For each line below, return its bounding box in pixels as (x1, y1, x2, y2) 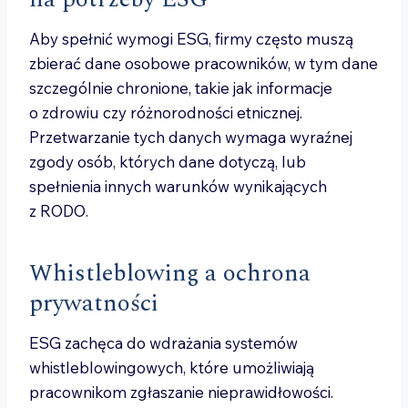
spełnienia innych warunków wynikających (29, 177, 327, 196)
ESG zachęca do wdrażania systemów (29, 333, 298, 352)
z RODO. (29, 201, 88, 220)
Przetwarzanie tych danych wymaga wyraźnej (29, 127, 352, 147)
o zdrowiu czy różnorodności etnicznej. (29, 103, 302, 122)
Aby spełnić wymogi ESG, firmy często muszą (29, 29, 353, 48)
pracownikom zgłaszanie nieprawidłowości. (29, 382, 333, 402)
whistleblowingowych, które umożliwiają (29, 358, 314, 377)
